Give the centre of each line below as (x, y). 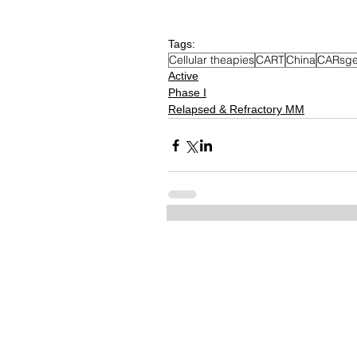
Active (183, 76)
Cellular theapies (212, 60)
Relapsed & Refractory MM (236, 110)
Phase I (187, 93)
